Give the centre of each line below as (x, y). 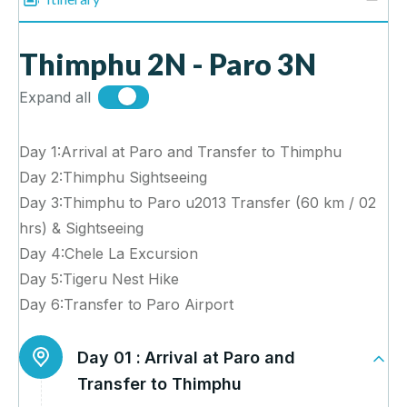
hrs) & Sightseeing (81, 228)
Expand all (55, 98)
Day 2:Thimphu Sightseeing (113, 178)
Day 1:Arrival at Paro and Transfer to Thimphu (180, 152)
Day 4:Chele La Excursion (109, 254)
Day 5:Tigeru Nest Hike (99, 279)
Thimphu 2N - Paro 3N (168, 65)
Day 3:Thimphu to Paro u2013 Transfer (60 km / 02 (198, 203)
